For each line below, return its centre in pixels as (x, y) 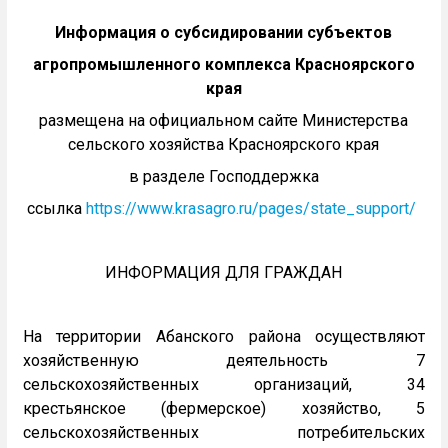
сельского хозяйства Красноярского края (224, 145)
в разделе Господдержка (223, 177)
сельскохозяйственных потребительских (224, 433)
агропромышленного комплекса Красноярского (223, 65)
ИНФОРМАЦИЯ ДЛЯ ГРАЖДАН (224, 273)
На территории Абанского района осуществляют (224, 337)
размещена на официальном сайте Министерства (224, 121)
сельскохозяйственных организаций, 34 (224, 385)
